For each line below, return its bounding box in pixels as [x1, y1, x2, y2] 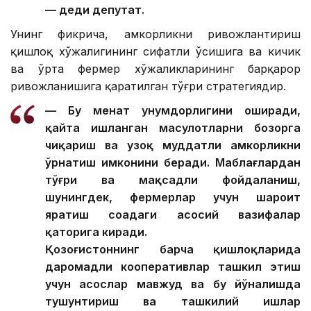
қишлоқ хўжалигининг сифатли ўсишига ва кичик [10, 44, 301, 59]
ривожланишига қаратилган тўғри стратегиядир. [10, 79, 286, 94]
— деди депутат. [45, 3, 144, 17]
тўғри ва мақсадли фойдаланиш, [45, 173, 301, 187]
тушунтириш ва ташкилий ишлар [45, 294, 301, 309]
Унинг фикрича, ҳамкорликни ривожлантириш [10, 27, 301, 42]
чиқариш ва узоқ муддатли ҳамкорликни [45, 138, 301, 153]
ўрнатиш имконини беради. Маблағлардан [45, 155, 301, 170]
